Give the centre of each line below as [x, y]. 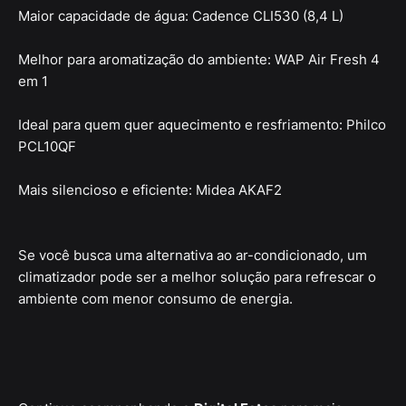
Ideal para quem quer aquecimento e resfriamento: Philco [202, 125]
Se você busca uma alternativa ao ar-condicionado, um [193, 256]
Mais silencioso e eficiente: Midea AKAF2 [150, 190]
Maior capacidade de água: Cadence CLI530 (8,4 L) [181, 16]
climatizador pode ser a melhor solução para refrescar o [197, 277]
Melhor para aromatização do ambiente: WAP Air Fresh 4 [199, 60]
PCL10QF [47, 147]
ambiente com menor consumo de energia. [155, 299]
